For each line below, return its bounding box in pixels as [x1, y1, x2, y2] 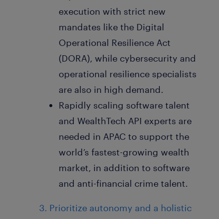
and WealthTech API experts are [59, 115, 192, 126]
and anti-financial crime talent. [59, 177, 188, 189]
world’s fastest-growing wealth [59, 146, 189, 157]
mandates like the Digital [59, 21, 164, 32]
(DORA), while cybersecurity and [59, 52, 196, 64]
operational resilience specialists [59, 68, 197, 79]
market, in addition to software [59, 162, 190, 173]
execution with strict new [59, 5, 166, 17]
